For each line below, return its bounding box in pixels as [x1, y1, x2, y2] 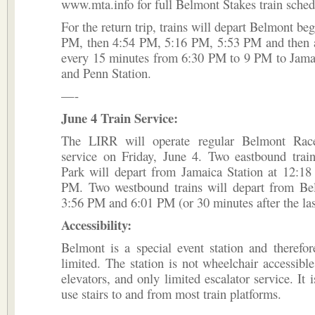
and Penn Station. [61, 64, 151, 82]
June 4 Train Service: [61, 108, 178, 127]
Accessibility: [61, 215, 131, 234]
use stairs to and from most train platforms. [61, 285, 281, 302]
